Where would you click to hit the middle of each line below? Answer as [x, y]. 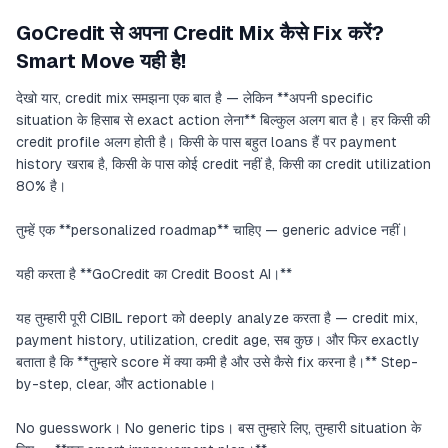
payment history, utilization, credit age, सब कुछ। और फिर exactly [218, 340]
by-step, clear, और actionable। [116, 384]
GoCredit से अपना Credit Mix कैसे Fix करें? [200, 33]
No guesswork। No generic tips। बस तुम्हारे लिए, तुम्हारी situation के [218, 428]
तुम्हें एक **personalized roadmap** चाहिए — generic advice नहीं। [212, 230]
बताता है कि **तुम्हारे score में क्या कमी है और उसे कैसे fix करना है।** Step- [217, 362]
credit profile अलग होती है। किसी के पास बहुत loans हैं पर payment [206, 142]
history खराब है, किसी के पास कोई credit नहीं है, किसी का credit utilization [223, 164]
